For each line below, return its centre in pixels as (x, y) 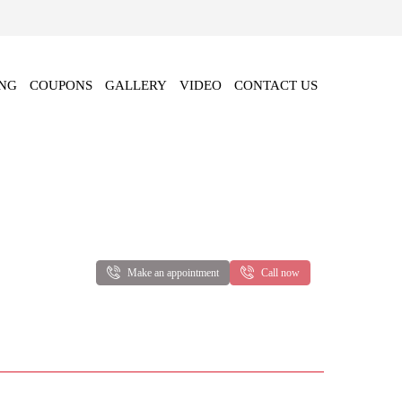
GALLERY (136, 85)
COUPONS (61, 85)
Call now (280, 273)
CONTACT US (276, 85)
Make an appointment (173, 273)
